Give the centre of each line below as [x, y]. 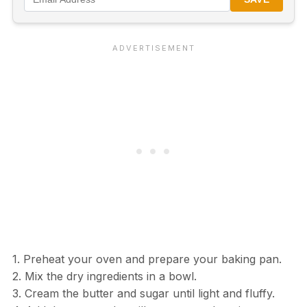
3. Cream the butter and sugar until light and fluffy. [143, 294]
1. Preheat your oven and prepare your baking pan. [147, 259]
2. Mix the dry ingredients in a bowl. [104, 277]
